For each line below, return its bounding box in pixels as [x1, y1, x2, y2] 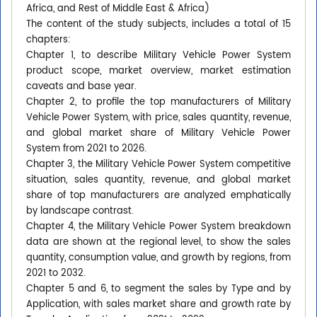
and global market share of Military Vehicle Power [26, 126, 291, 142]
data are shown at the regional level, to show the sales [26, 235, 291, 250]
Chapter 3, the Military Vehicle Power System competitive [26, 157, 291, 173]
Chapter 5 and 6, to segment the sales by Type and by [26, 282, 291, 297]
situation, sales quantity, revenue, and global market [26, 173, 291, 188]
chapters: [26, 33, 71, 48]
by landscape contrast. [26, 204, 134, 219]
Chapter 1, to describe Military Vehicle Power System [26, 48, 291, 64]
